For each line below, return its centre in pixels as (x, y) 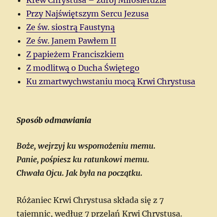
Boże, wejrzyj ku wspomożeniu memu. (86, 146)
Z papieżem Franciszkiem (75, 54)
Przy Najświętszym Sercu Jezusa (88, 13)
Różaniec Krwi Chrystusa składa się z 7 (90, 200)
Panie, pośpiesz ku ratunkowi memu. (83, 159)
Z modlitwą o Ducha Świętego (83, 68)
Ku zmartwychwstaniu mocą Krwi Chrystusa (111, 81)
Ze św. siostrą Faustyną (71, 27)
